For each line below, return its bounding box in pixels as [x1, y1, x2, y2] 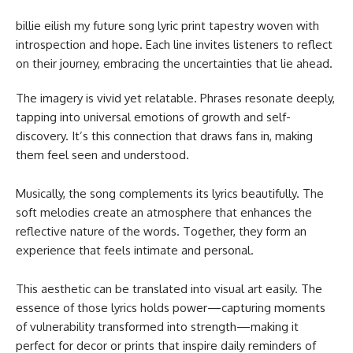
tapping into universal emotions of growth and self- [16, 109, 291, 124]
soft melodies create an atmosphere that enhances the [16, 204, 312, 220]
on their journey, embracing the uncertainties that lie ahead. [16, 55, 333, 71]
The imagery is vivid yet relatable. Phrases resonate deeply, [16, 90, 335, 106]
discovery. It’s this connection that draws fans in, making [16, 128, 313, 143]
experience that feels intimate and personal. [16, 242, 254, 258]
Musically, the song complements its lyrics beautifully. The [16, 185, 324, 201]
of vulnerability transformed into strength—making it [16, 318, 299, 334]
